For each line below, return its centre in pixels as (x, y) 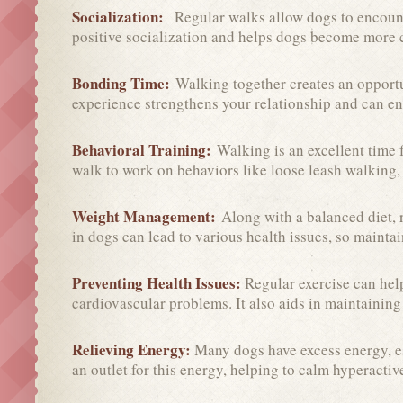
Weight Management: (147, 216)
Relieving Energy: (133, 349)
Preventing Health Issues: (158, 282)
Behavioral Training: (144, 149)
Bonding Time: (124, 83)
